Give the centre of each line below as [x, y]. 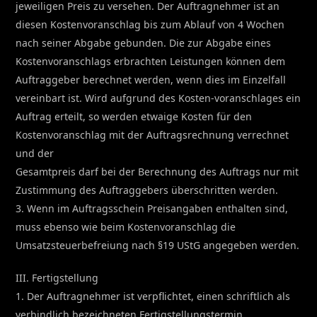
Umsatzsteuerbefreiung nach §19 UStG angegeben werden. [158, 245]
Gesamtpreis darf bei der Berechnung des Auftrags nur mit [157, 171]
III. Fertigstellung [57, 277]
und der [35, 153]
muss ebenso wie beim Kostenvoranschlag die [126, 226]
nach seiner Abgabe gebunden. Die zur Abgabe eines [144, 42]
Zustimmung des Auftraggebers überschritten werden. [147, 190]
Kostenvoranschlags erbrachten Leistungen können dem [151, 61]
